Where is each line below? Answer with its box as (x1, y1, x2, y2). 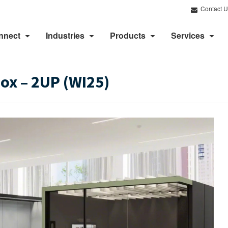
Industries (46, 30, 84, 41)
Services (171, 30, 205, 41)
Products (110, 30, 146, 41)
